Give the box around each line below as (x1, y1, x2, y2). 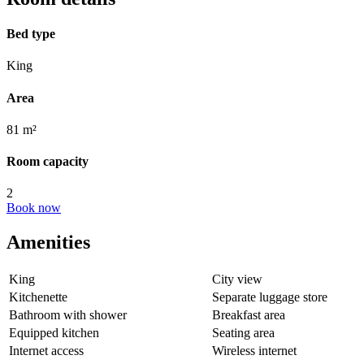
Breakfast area (212, 308, 285, 323)
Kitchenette (9, 290, 67, 305)
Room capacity (6, 154, 89, 169)
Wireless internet (212, 344, 297, 358)
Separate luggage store (212, 290, 327, 305)
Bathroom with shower (9, 308, 127, 323)
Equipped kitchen (9, 326, 99, 340)
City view (212, 272, 262, 287)
